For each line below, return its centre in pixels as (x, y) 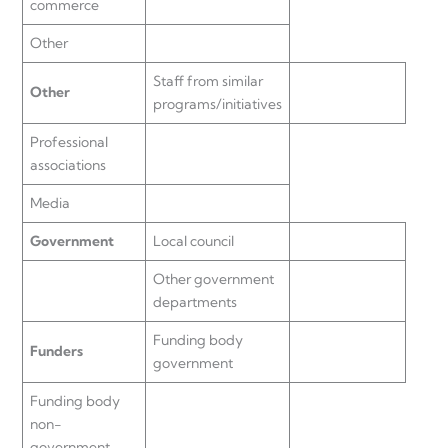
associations (68, 164)
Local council (193, 240)
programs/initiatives (217, 103)
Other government (213, 278)
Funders (56, 350)
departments (195, 301)
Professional (69, 141)
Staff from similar (208, 80)
